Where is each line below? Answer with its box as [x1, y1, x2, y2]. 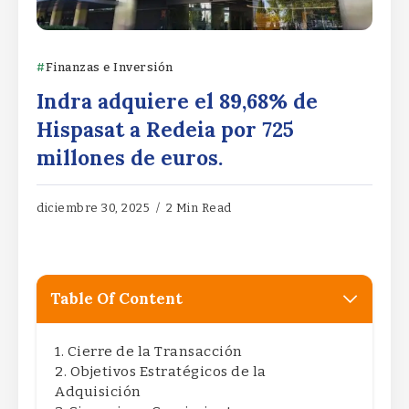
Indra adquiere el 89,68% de [37, 87, 318, 114]
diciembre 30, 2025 [37, 200, 150, 215]
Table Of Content [50, 288, 183, 309]
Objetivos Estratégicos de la [69, 362, 267, 380]
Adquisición [55, 383, 142, 400]
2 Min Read [163, 200, 232, 215]
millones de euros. [37, 143, 228, 171]
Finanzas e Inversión [45, 59, 173, 75]
